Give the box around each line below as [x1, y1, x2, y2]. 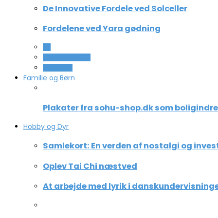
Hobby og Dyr [23, 122, 69, 131]
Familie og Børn [23, 73, 75, 83]
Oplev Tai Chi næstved [43, 160, 137, 172]
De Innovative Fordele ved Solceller [43, 2, 187, 14]
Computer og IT [43, 54, 91, 62]
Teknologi [43, 64, 73, 72]
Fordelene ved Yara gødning [43, 22, 161, 34]
